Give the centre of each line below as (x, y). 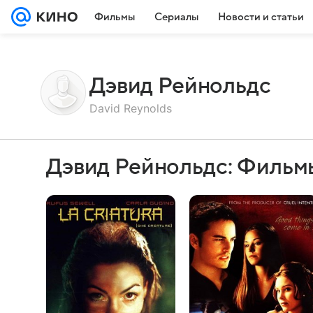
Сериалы (176, 17)
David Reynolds (131, 108)
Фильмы (115, 17)
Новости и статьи (261, 17)
